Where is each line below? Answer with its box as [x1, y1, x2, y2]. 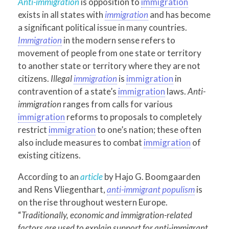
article [80, 171, 103, 182]
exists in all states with [18, 9, 105, 20]
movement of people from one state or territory [18, 47, 201, 58]
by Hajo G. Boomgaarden [104, 171, 200, 182]
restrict [18, 124, 49, 135]
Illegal [51, 73, 74, 84]
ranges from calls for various [61, 98, 173, 109]
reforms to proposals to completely [65, 111, 202, 122]
